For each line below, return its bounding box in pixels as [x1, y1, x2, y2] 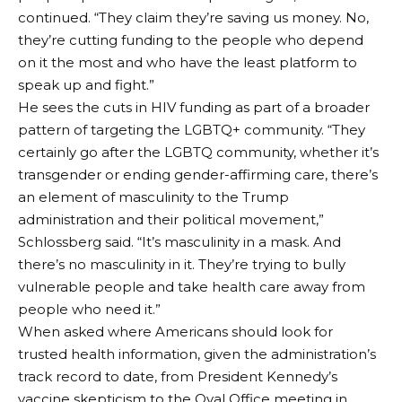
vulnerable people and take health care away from [18, 278, 365, 295]
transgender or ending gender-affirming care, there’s [18, 166, 378, 183]
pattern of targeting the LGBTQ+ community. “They [18, 121, 365, 138]
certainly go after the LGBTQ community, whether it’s [18, 144, 379, 161]
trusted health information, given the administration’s [18, 345, 376, 363]
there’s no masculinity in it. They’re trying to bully [18, 256, 345, 273]
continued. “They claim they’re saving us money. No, [18, 9, 369, 26]
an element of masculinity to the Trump [18, 188, 289, 205]
